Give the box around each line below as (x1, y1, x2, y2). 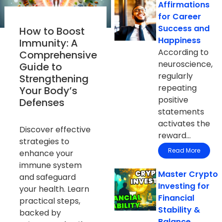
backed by (19, 207, 61, 219)
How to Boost (19, 24, 85, 38)
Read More (168, 146, 201, 155)
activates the (158, 118, 211, 130)
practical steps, (19, 195, 80, 207)
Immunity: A (19, 36, 78, 50)
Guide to (19, 59, 62, 74)
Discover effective (19, 123, 91, 135)
